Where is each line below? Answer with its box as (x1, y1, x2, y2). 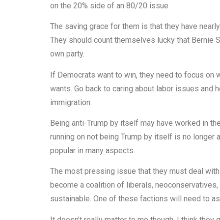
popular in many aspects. (50, 145, 135, 155)
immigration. (50, 97, 92, 107)
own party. (50, 49, 84, 59)
